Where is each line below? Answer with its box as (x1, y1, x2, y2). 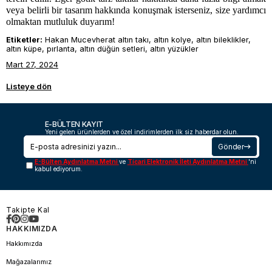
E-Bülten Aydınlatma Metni (34, 158, 119, 166)
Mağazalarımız (6, 257, 52, 267)
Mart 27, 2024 (6, 59, 58, 70)
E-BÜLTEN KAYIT (44, 120, 104, 129)
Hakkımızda (6, 239, 42, 248)
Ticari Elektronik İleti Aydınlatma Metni (127, 158, 248, 166)
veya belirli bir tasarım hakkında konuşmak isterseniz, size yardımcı (6, 4, 266, 15)
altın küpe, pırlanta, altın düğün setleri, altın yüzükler (6, 44, 199, 54)
